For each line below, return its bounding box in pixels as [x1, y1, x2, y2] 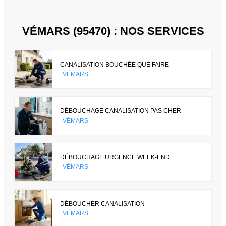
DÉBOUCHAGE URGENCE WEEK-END [60, 153, 170, 161]
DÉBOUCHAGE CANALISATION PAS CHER [60, 107, 181, 115]
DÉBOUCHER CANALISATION [60, 200, 145, 207]
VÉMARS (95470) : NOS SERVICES [22, 25, 204, 38]
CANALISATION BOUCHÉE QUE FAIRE [60, 61, 169, 68]
